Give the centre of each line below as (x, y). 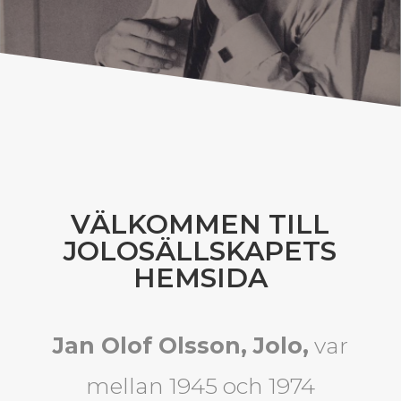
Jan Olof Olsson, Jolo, (180, 346)
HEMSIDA (200, 278)
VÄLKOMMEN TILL (200, 225)
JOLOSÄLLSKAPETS (200, 252)
